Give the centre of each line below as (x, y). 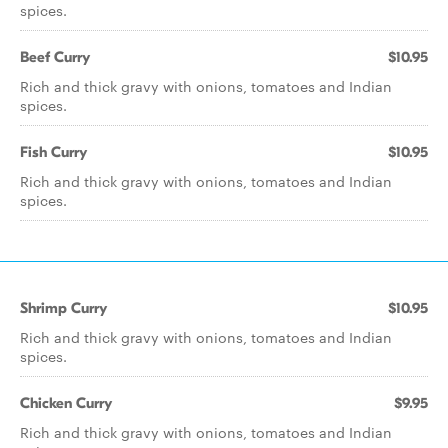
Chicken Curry (66, 403)
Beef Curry (55, 57)
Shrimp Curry (63, 308)
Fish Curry (53, 152)
